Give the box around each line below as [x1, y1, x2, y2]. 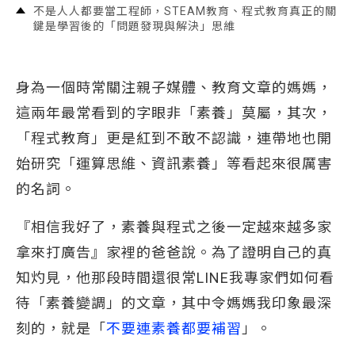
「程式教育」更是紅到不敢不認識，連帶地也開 [16, 130, 332, 147]
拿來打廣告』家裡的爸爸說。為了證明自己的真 [16, 244, 332, 261]
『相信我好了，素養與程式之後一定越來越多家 [16, 219, 332, 235]
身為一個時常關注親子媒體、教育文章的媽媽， [16, 79, 332, 96]
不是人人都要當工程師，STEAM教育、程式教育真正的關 [33, 5, 337, 17]
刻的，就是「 [16, 320, 106, 337]
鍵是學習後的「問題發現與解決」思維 [33, 20, 235, 32]
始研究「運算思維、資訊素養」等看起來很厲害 [16, 155, 332, 172]
